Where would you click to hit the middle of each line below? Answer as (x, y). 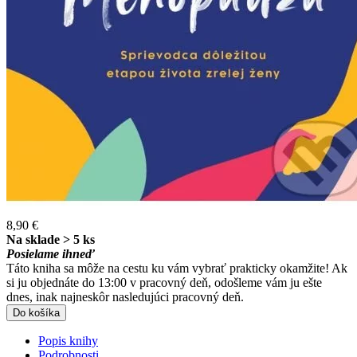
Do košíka (36, 313)
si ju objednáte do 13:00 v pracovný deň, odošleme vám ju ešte (164, 283)
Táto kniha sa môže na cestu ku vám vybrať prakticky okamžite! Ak (177, 269)
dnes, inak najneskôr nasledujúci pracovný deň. (125, 297)
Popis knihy (68, 341)
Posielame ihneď (51, 254)
